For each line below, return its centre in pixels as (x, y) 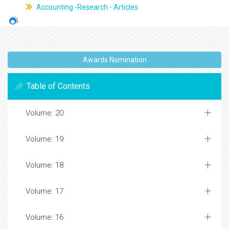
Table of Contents (58, 86)
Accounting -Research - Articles (86, 7)
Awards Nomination (114, 60)
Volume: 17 (44, 191)
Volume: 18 (44, 165)
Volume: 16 (44, 217)
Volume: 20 (44, 113)
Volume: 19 (44, 139)
